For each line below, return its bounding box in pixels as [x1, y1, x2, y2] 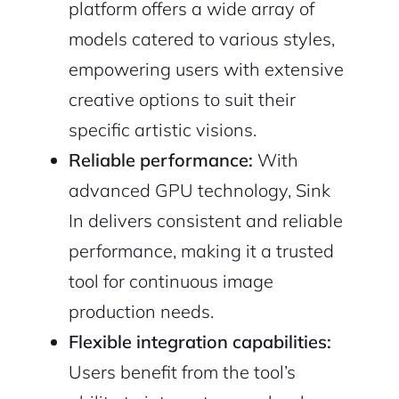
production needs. [68, 300, 214, 323]
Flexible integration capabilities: [68, 330, 331, 354]
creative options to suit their [68, 88, 296, 111]
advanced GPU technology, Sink [68, 179, 330, 202]
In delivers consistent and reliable [68, 209, 343, 232]
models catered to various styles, [68, 28, 335, 51]
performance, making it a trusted [68, 240, 334, 263]
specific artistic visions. [68, 118, 256, 142]
